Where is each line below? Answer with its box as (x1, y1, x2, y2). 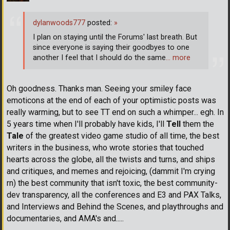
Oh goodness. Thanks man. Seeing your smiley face (7, 84, 191, 94)
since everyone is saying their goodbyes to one (33, 43, 189, 52)
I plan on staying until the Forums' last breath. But (33, 32, 197, 42)
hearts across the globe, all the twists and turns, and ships (7, 155, 215, 165)
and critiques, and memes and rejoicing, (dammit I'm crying (7, 166, 215, 177)
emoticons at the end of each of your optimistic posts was (7, 95, 216, 106)
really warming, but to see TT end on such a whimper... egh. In (7, 107, 224, 118)
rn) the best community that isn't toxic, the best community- (7, 178, 218, 188)
